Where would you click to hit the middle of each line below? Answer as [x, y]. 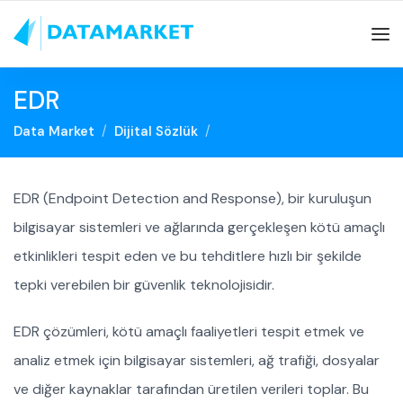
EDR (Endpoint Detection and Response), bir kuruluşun [193, 198]
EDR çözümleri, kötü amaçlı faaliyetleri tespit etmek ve [189, 331]
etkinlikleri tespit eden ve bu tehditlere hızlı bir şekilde [188, 256]
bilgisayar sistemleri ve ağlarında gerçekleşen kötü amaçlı [199, 227]
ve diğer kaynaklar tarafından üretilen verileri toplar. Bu [191, 389]
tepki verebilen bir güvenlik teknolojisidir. [144, 285]
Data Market [54, 131]
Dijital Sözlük [156, 131]
